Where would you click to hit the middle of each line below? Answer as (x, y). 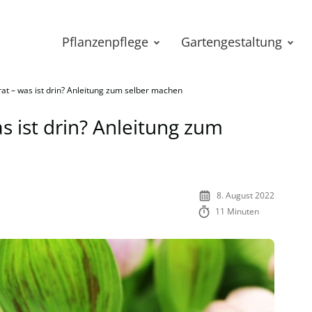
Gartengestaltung (232, 42)
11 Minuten (237, 211)
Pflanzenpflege (105, 42)
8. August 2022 (245, 195)
